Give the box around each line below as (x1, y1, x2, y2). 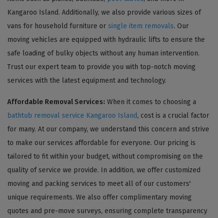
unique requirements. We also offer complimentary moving (7, 193, 192, 201)
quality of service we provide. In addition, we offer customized (7, 165, 200, 174)
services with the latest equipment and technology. (7, 76, 166, 85)
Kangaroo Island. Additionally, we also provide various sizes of (7, 8, 201, 17)
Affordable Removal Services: (7, 97, 105, 106)
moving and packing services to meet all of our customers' (7, 179, 191, 188)
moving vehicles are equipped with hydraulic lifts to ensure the (7, 35, 205, 44)
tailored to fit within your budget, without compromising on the (7, 152, 203, 161)
